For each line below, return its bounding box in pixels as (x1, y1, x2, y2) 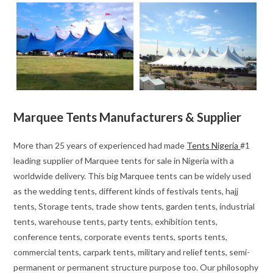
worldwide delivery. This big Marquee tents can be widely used (13, 171, 252, 182)
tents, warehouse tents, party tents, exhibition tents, (13, 216, 218, 227)
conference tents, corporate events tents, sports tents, (13, 232, 228, 243)
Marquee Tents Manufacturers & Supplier (13, 110, 242, 125)
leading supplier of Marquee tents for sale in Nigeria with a (13, 155, 235, 166)
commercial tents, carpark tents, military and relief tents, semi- (13, 247, 250, 258)
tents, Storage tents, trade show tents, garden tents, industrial (13, 201, 255, 212)
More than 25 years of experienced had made (13, 140, 187, 151)
